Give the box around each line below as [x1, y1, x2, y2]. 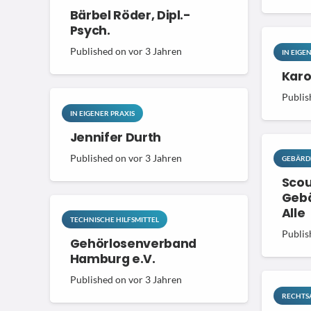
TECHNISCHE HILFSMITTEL [69, 215, 159, 224]
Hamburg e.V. [69, 251, 155, 268]
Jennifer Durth [69, 128, 161, 146]
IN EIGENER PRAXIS [69, 108, 135, 117]
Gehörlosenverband [69, 235, 196, 253]
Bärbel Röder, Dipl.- [69, 7, 191, 24]
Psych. [69, 22, 110, 40]
